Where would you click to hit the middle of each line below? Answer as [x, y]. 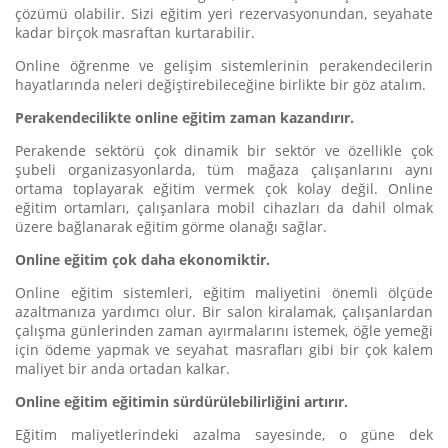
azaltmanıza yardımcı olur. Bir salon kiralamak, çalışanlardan [224, 311]
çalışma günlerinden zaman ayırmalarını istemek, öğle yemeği [224, 330]
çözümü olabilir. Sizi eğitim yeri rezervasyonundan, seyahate [224, 13]
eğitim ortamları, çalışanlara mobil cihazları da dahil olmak [224, 207]
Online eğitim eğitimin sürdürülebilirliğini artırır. [181, 401]
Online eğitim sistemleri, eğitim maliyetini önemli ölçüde [224, 292]
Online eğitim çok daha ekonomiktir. [142, 259]
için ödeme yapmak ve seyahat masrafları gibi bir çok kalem [224, 349]
